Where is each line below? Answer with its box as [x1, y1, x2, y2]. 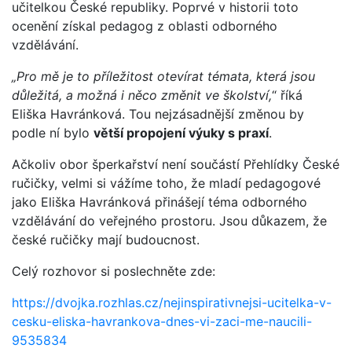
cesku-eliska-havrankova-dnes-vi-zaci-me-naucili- [12, 313, 312, 329]
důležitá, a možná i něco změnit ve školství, [12, 86, 272, 103]
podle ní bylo [12, 124, 93, 141]
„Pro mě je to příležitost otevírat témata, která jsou [12, 68, 315, 84]
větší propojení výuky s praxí [93, 124, 269, 141]
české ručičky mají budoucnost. [12, 231, 200, 247]
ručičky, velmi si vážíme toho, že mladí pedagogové [12, 174, 321, 191]
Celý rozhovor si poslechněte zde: [12, 262, 219, 279]
